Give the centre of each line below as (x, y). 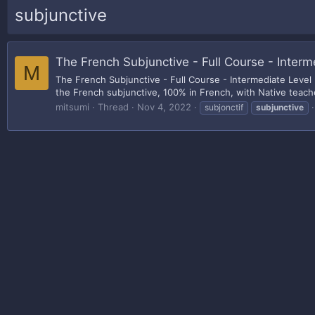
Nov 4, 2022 (164, 107)
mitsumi (72, 107)
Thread (113, 107)
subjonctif (224, 107)
